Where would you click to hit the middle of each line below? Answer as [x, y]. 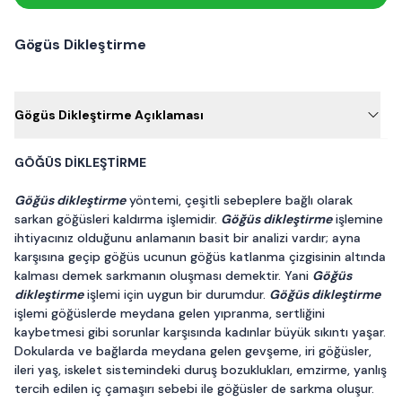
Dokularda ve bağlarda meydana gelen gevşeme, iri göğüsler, [193, 351]
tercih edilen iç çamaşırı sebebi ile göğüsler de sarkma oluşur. [194, 389]
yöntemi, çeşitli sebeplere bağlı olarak [239, 200]
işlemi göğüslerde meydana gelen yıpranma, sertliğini [170, 313]
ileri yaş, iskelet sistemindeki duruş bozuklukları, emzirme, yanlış [201, 370]
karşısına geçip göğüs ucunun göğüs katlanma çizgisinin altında [200, 257]
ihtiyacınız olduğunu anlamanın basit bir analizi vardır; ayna [188, 238]
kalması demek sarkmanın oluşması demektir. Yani [163, 275]
